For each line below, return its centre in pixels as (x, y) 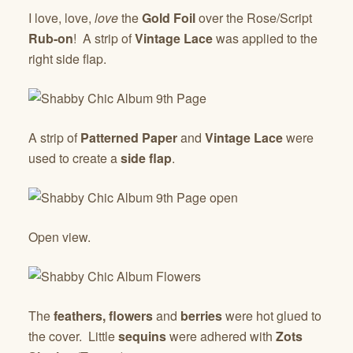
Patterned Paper (129, 137)
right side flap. (67, 58)
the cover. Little (73, 336)
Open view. (59, 236)
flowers (132, 315)
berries (200, 315)
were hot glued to (272, 315)
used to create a (74, 158)
